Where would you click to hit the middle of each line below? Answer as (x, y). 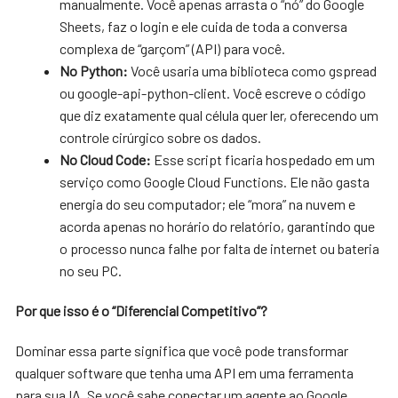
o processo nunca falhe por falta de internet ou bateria (220, 248)
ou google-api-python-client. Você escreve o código (213, 92)
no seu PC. (91, 270)
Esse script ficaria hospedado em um (263, 159)
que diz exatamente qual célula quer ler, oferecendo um (219, 115)
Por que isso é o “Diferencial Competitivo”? (142, 310)
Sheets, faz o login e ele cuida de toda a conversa (204, 26)
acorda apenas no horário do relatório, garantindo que (218, 226)
